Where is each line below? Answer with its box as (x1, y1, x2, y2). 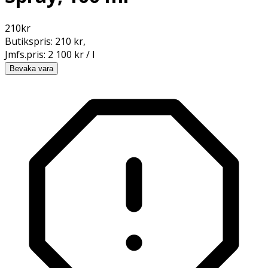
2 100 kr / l (48, 47, 95, 61)
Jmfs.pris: (5, 47, 48, 61)
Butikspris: (5, 34, 55, 48)
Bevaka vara (10, 63, 53, 73)
